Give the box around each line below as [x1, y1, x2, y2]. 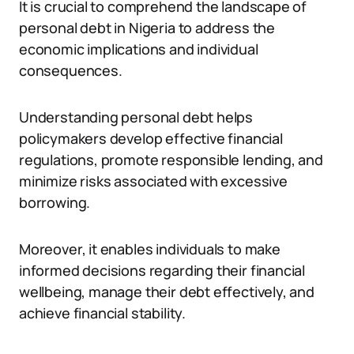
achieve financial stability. [19, 303, 186, 322]
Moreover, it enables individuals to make [19, 239, 281, 258]
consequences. [19, 61, 122, 80]
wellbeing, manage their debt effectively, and [19, 282, 314, 301]
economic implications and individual [19, 40, 258, 58]
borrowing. [19, 193, 91, 212]
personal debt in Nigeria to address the [19, 18, 275, 37]
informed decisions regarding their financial [19, 261, 306, 280]
